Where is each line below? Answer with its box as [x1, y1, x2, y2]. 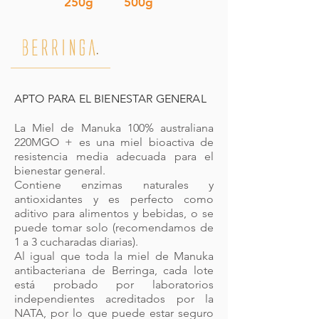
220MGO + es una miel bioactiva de [14, 135, 214, 149]
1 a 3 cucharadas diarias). [14, 235, 138, 249]
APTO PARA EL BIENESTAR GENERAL [14, 92, 206, 105]
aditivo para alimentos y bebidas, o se [14, 206, 214, 220]
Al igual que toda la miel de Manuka [14, 249, 214, 263]
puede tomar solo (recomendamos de [14, 221, 214, 234]
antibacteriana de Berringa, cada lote [14, 263, 214, 277]
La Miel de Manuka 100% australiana [14, 121, 214, 135]
